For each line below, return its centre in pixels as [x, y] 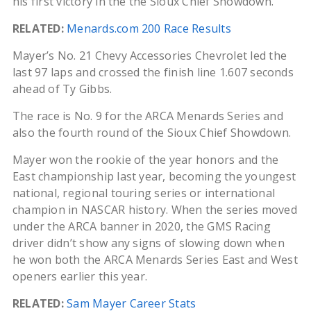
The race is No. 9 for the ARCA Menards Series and [148, 116]
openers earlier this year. [80, 277]
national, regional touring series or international [143, 193]
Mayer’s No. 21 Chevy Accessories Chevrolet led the [149, 56]
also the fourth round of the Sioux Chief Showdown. [151, 133]
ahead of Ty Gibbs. [62, 89]
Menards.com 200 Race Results [149, 29]
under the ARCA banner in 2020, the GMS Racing [141, 227]
